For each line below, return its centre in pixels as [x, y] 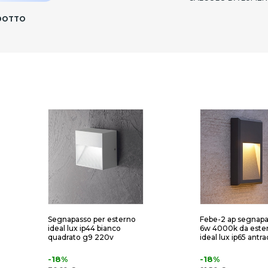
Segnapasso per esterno [92, 220]
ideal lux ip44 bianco [84, 229]
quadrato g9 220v [81, 237]
